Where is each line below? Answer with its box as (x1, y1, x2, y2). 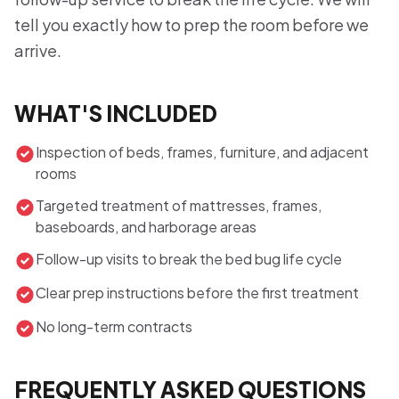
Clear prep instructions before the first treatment (36, 283, 359, 302)
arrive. (14, 40, 61, 61)
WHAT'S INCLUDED (14, 100, 217, 126)
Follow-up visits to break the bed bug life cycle (36, 249, 342, 268)
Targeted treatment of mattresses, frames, (36, 196, 322, 215)
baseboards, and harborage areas (36, 217, 256, 236)
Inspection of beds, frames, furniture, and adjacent (36, 142, 369, 161)
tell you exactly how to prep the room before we (14, 14, 369, 35)
